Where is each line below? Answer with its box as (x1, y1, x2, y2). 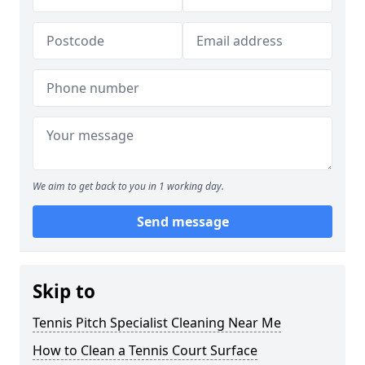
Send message (136, 213, 229, 231)
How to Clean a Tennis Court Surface (33, 341, 257, 359)
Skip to (33, 279, 95, 304)
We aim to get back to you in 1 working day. (33, 179, 224, 193)
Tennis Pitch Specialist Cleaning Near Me (33, 314, 281, 332)
